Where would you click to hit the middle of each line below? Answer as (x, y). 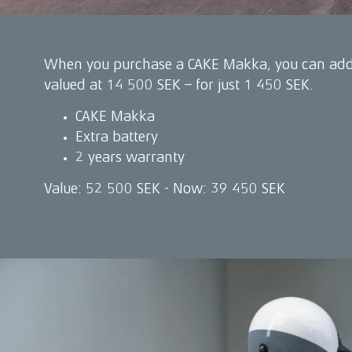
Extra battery (117, 136)
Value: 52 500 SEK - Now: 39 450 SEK (165, 188)
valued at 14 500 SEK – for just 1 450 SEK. (179, 84)
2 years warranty (130, 157)
